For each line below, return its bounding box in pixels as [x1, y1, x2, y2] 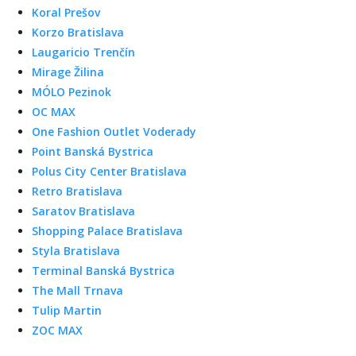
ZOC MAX [32, 323, 83, 338]
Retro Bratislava [32, 184, 122, 199]
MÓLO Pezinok [32, 84, 111, 99]
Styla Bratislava [32, 243, 120, 258]
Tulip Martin [32, 303, 102, 318]
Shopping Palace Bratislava [32, 223, 183, 238]
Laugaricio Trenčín [32, 44, 135, 60]
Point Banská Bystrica [32, 144, 153, 159]
